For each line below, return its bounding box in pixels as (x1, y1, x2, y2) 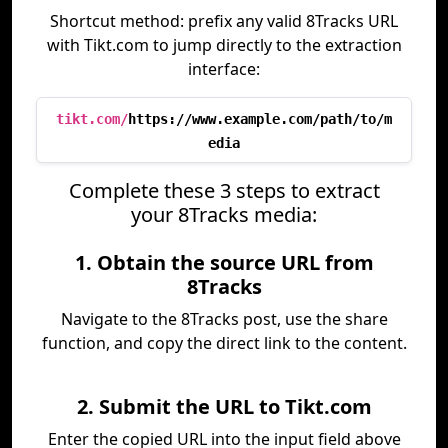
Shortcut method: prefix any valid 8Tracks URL (50, 10, 398, 32)
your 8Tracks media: (131, 201, 317, 228)
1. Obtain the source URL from (74, 249, 374, 276)
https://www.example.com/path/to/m (128, 111, 392, 127)
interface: (188, 58, 260, 80)
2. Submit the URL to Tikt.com (76, 393, 372, 420)
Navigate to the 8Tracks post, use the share (60, 308, 388, 330)
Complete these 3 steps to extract (68, 177, 380, 204)
